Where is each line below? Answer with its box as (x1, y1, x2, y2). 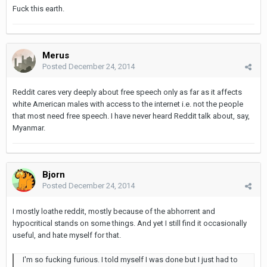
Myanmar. (13, 123, 45, 132)
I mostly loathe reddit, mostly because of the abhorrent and (13, 206, 215, 216)
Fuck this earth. (13, 4, 64, 13)
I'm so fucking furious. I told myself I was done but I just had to (23, 254, 238, 264)
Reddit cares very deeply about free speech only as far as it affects (13, 87, 242, 97)
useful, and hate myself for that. (13, 230, 121, 240)
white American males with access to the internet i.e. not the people (13, 99, 243, 108)
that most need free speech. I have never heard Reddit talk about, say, (13, 111, 250, 120)
